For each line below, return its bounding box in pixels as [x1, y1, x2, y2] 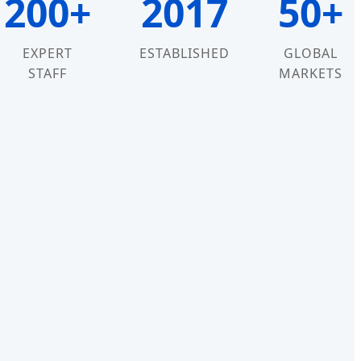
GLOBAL [284, 44, 338, 63]
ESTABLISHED [139, 44, 230, 63]
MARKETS [279, 64, 342, 83]
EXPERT [23, 44, 73, 63]
